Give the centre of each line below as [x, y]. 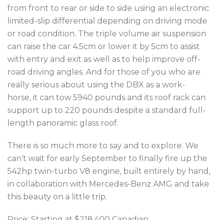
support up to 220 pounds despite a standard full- [107, 110]
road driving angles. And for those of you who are [104, 72]
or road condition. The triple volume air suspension [107, 33]
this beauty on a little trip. [57, 196]
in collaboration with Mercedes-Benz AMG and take [108, 184]
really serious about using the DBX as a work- [96, 84]
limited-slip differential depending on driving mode [107, 21]
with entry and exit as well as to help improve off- [104, 59]
